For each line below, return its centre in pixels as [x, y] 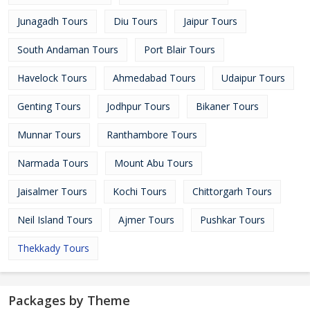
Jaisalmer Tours [52, 191]
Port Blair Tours [180, 49]
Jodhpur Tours [138, 106]
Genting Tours [49, 106]
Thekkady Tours [53, 248]
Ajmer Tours [146, 220]
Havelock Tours [52, 78]
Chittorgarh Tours [232, 191]
